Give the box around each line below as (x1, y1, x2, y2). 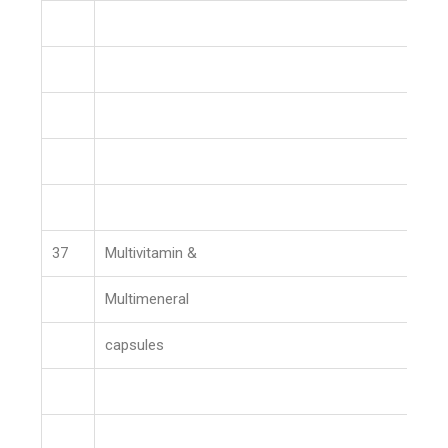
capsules (105, 336, 165, 354)
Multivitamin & (105, 244, 198, 262)
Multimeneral (105, 290, 190, 308)
